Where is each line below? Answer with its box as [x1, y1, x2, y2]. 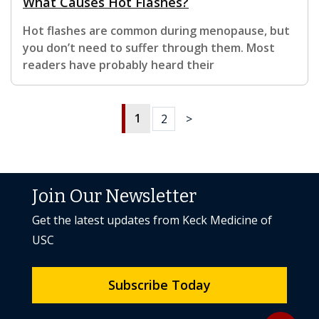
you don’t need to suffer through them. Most [23, 40, 275, 56]
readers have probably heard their [23, 57, 214, 73]
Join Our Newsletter [32, 186, 197, 208]
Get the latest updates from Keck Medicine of [32, 212, 272, 229]
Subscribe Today [108, 276, 211, 294]
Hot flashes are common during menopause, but [23, 23, 290, 39]
